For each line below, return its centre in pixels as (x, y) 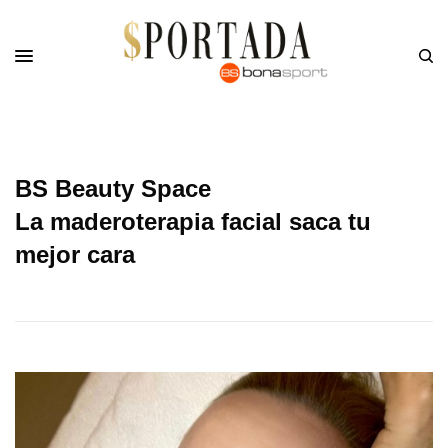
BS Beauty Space (113, 188)
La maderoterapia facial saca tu (193, 221)
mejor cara (75, 254)
